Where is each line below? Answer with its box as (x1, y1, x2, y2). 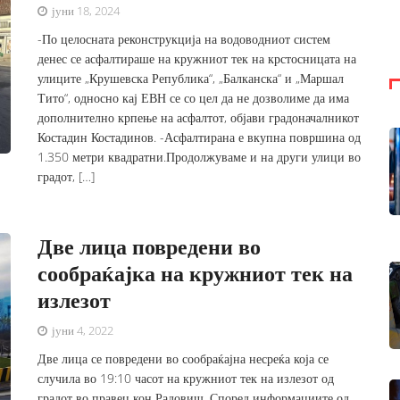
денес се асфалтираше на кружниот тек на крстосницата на (37, 50, 357, 67)
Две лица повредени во (37, 231, 262, 261)
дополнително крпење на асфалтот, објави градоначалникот (37, 109, 360, 126)
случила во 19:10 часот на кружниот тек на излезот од (37, 370, 335, 387)
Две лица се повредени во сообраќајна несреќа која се (37, 350, 329, 367)
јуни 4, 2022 (49, 322, 114, 338)
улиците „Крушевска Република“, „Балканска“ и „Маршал (37, 70, 345, 87)
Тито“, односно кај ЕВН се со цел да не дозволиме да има (37, 89, 350, 106)
